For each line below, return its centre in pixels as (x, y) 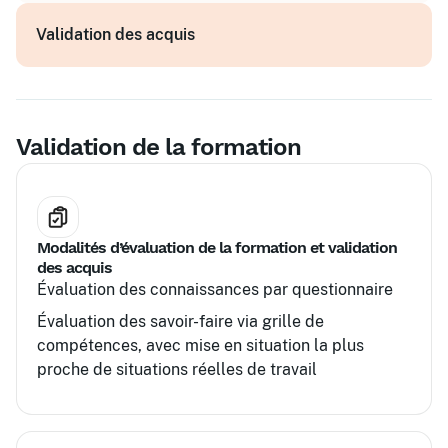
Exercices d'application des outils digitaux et (233, 14)
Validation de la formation (158, 147)
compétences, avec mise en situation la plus (200, 345)
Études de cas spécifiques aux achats (206, 62)
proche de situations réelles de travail (177, 369)
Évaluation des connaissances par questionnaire (215, 289)
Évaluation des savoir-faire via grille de (180, 321)
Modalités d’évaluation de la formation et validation (217, 247)
